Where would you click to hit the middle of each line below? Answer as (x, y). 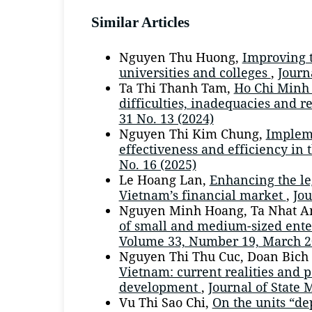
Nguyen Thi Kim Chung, (192, 133)
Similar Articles (140, 22)
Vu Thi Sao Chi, (165, 302)
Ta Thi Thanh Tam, (176, 87)
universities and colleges (195, 72)
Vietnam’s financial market (202, 195)
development (160, 287)
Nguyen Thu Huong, (180, 57)
